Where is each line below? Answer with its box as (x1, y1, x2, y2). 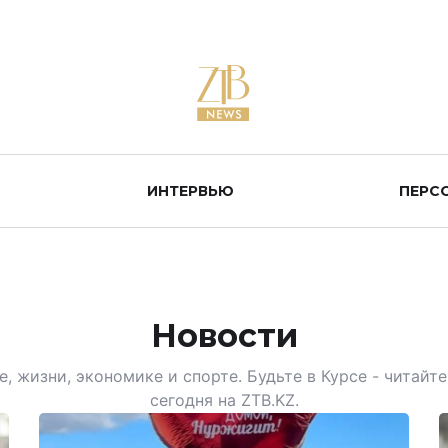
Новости (150, 316, 298, 355)
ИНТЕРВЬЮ (147, 182, 234, 200)
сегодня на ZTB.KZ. (149, 390, 299, 410)
